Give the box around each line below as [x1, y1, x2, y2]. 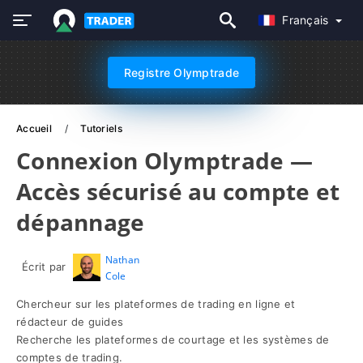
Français [282, 13, 332, 27]
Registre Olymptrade [123, 66, 240, 79]
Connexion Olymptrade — [16, 145, 314, 176]
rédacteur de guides [16, 315, 124, 328]
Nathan [105, 253, 140, 267]
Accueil [16, 122, 55, 135]
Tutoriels [80, 122, 122, 135]
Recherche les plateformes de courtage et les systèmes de [16, 333, 330, 346]
